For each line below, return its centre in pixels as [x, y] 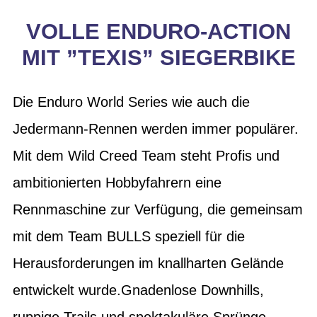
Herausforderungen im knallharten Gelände [148, 263]
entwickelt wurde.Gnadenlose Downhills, [138, 290]
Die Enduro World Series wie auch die [131, 102]
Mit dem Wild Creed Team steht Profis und [146, 155]
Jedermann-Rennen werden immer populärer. [156, 128]
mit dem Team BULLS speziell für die [129, 236]
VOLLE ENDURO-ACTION [158, 31]
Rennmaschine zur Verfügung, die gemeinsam [158, 209]
